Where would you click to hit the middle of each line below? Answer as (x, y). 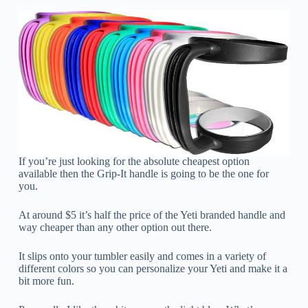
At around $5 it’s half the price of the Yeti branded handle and (152, 215)
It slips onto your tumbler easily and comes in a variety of (142, 256)
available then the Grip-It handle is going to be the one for (143, 174)
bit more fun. (46, 281)
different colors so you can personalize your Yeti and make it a (153, 269)
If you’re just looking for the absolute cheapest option (134, 162)
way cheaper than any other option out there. (115, 228)
